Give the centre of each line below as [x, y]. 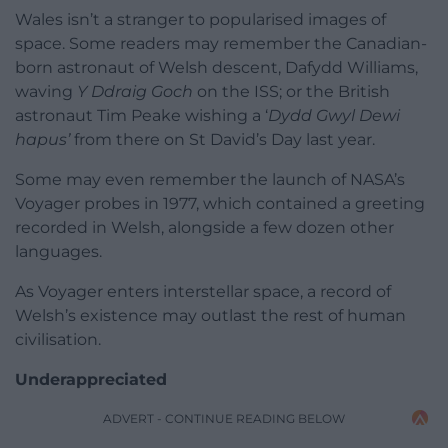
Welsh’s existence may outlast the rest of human [210, 315]
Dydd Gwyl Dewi [334, 115]
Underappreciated [91, 379]
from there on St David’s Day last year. [222, 139]
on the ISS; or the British [291, 91]
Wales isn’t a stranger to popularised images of [200, 19]
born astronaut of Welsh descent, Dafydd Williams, [216, 67]
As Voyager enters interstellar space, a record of [203, 291]
